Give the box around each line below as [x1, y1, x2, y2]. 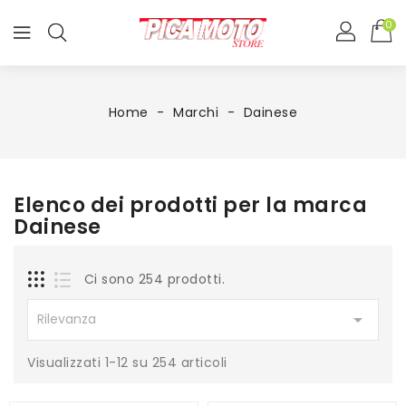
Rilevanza [37, 310, 96, 329]
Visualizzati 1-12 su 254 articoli [27, 353, 227, 372]
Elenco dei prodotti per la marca [14, 191, 367, 220]
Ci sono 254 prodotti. [83, 270, 225, 289]
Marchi [173, 103, 219, 122]
